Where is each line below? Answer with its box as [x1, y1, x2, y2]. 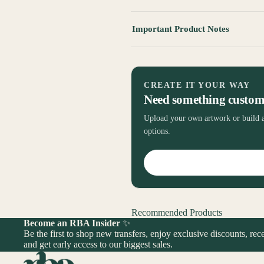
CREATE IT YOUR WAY [144, 81, 250, 90]
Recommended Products [131, 207, 222, 218]
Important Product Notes [132, 24, 229, 34]
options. [144, 127, 170, 136]
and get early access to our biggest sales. [24, 239, 173, 250]
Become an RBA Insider [24, 218, 120, 229]
